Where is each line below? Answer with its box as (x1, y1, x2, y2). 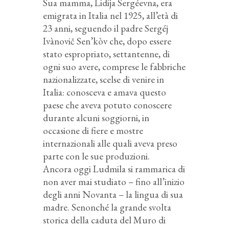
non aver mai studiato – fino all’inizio (43, 175, 185, 188)
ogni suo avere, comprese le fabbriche (43, 60, 186, 73)
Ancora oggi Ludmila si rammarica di (43, 162, 185, 175)
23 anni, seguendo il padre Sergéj (43, 21, 168, 35)
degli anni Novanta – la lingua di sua (43, 188, 183, 201)
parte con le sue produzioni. (43, 149, 150, 163)
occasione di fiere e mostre (43, 124, 143, 137)
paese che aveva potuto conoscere (43, 98, 172, 111)
